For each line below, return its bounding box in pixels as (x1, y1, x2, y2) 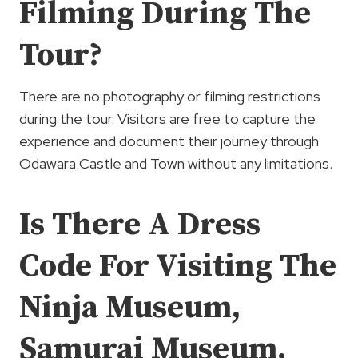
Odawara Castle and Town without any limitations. (19, 154, 332, 173)
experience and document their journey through (19, 132, 319, 151)
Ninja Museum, (19, 288, 241, 328)
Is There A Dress (19, 205, 261, 245)
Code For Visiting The (19, 246, 336, 287)
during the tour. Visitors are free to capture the (19, 109, 316, 129)
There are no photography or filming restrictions (19, 87, 320, 106)
